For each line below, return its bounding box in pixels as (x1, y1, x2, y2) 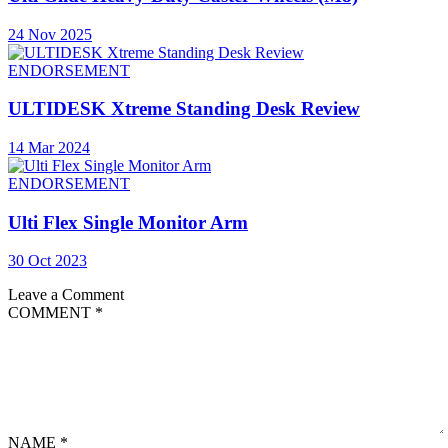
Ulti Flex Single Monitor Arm (8, 211, 248, 233)
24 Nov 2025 (8, 25, 92, 43)
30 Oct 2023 (8, 252, 87, 270)
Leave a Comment (8, 286, 124, 304)
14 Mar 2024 (8, 138, 90, 156)
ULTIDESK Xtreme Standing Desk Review (8, 98, 360, 120)
